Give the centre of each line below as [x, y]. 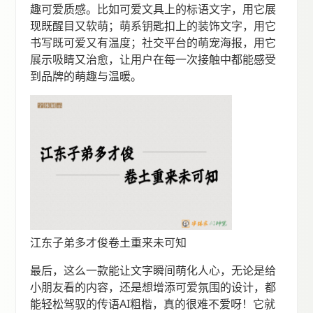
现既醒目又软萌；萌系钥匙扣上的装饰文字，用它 [153, 26]
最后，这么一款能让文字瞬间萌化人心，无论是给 [153, 270]
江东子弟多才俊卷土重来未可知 [109, 242]
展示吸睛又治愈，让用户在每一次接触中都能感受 [153, 59]
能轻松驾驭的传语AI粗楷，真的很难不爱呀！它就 [153, 304]
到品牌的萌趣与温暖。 [86, 76]
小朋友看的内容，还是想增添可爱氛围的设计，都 [153, 287]
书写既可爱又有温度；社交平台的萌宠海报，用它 [153, 42]
